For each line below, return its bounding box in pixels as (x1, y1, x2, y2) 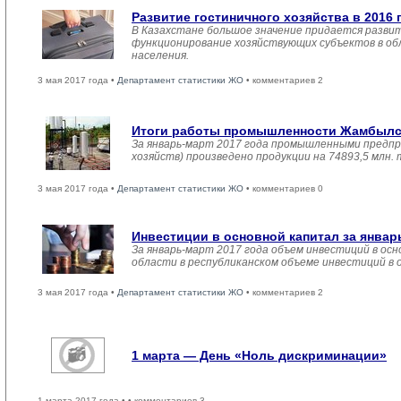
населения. (132, 49, 189, 62)
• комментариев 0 (243, 183, 323, 193)
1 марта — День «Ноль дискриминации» (132, 348, 387, 363)
